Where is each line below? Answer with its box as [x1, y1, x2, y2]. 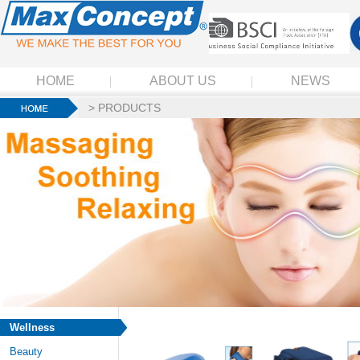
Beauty [10, 346, 43, 358]
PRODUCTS [98, 101, 161, 114]
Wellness [10, 321, 55, 333]
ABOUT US [149, 74, 216, 88]
